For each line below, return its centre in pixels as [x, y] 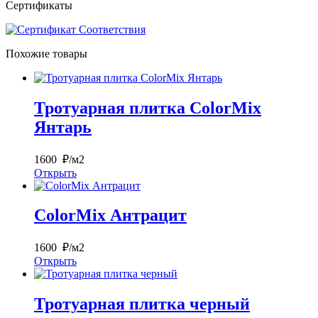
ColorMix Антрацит [110, 215]
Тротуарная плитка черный [142, 304]
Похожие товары [46, 53]
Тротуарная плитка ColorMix [148, 108]
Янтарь [63, 127]
